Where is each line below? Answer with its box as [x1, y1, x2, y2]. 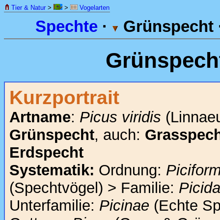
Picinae [99, 197, 149, 215]
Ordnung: [94, 162, 166, 179]
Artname [9, 109, 71, 126]
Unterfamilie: [9, 197, 99, 215]
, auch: [94, 126, 145, 144]
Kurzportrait [9, 87, 119, 109]
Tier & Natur [11, 4, 46, 11]
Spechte [35, 18, 98, 36]
